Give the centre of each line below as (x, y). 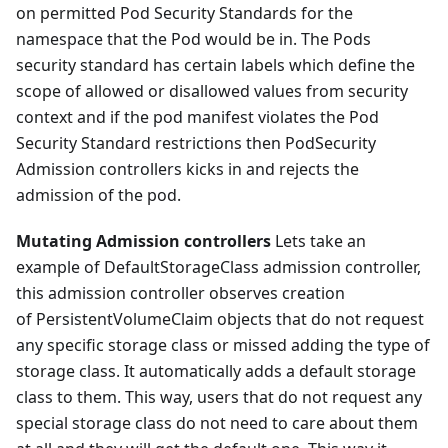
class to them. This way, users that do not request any (219, 397)
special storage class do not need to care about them (217, 423)
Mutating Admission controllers (143, 241)
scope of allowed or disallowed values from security (212, 91)
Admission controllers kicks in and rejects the (187, 169)
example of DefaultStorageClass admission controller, (218, 267)
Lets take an (318, 241)
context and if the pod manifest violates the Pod (197, 117)
